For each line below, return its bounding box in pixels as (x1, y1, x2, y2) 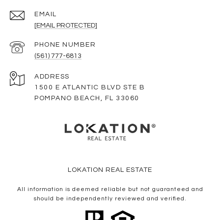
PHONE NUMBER (34, 41, 96, 48)
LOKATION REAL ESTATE (68, 166, 152, 173)
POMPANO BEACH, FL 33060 (34, 94, 139, 102)
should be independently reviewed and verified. (33, 195, 187, 202)
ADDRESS (34, 73, 70, 80)
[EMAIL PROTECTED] (34, 22, 97, 29)
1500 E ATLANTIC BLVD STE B (34, 83, 145, 91)
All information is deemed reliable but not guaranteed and (17, 186, 203, 192)
